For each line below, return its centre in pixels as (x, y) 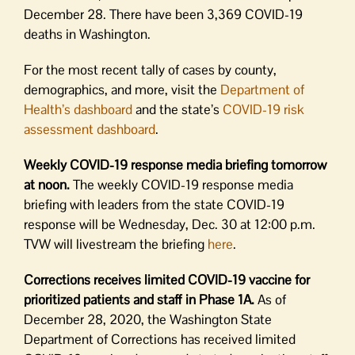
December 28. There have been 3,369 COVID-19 (163, 14)
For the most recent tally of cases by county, (150, 70)
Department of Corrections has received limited (160, 339)
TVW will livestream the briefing (116, 244)
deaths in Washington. (87, 34)
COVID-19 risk (263, 109)
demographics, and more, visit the (122, 90)
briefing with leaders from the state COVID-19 (154, 204)
